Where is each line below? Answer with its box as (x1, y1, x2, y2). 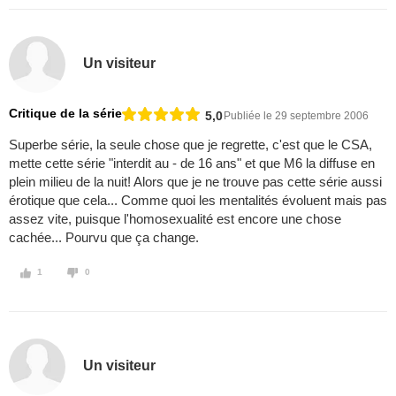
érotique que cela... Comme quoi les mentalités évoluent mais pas (9, 193, 387, 209)
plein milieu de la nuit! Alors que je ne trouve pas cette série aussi (9, 174, 382, 190)
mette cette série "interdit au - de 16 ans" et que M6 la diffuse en (9, 156, 375, 171)
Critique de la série (9, 106, 122, 121)
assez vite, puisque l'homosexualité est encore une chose (9, 211, 341, 227)
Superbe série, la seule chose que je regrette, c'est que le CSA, (9, 137, 372, 153)
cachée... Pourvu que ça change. (9, 230, 199, 246)
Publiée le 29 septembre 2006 (224, 109, 369, 122)
